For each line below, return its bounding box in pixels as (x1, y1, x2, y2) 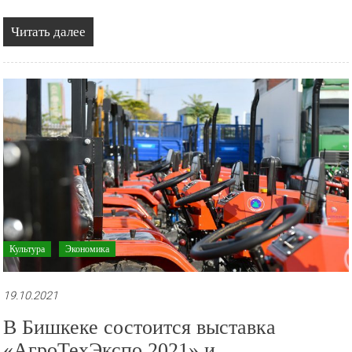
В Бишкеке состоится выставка (3, 315, 277, 339)
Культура (9, 243, 46, 255)
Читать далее (11, 24, 86, 39)
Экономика (65, 243, 110, 255)
